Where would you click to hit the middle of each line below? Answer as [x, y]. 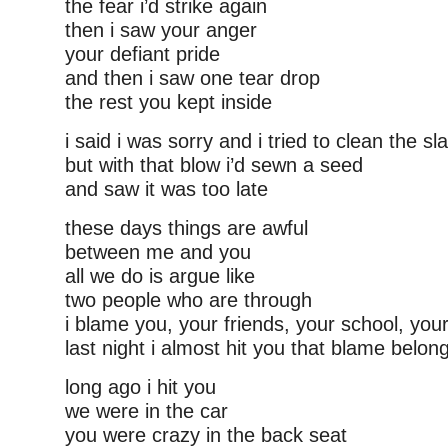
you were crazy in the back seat [206, 435]
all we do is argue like [160, 276]
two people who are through [188, 300]
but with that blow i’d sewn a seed [214, 165]
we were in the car [146, 411]
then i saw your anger [161, 30]
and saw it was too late [166, 189]
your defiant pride [142, 54]
